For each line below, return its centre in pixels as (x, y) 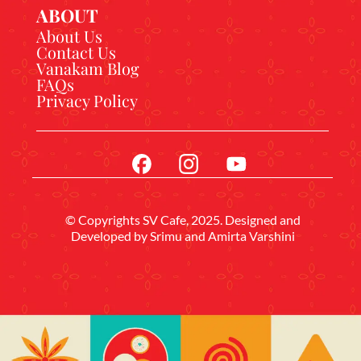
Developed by (110, 236)
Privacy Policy (87, 100)
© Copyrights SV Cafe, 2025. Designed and (183, 220)
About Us (69, 36)
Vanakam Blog (88, 68)
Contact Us (76, 52)
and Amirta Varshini (238, 236)
